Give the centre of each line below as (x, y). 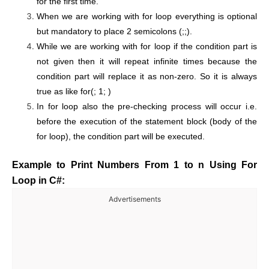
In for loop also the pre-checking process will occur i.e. (147, 107)
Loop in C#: (38, 180)
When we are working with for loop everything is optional (147, 17)
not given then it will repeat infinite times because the (147, 62)
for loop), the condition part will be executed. (121, 137)
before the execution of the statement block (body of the (147, 122)
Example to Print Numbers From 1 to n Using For (134, 164)
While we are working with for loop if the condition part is (147, 47)
